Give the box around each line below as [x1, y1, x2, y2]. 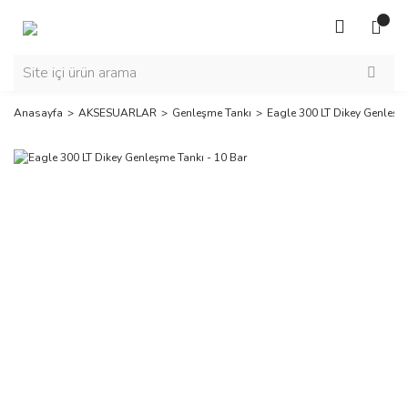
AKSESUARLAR [78, 106, 157, 120]
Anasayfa [14, 106, 63, 120]
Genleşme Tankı [172, 106, 251, 120]
